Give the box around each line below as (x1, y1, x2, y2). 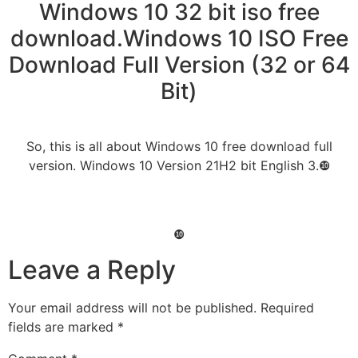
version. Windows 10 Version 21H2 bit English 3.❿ (28, 157, 330, 173)
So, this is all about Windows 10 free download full (26, 137, 332, 154)
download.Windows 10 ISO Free (10, 24, 348, 52)
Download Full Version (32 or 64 (8, 50, 350, 78)
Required (261, 300, 314, 316)
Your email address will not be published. (8, 300, 257, 316)
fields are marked (8, 319, 117, 336)
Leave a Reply (8, 254, 176, 286)
